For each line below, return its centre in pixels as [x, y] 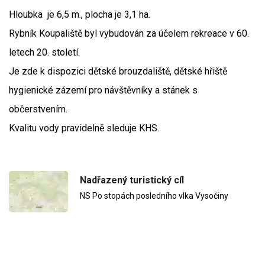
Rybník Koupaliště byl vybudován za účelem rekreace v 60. [129, 34]
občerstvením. [38, 109]
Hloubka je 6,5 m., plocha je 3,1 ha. [80, 15]
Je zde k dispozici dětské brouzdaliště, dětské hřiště [118, 72]
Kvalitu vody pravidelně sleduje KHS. [84, 128]
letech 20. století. [44, 53]
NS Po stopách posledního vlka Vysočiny [154, 196]
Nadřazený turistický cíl [132, 180]
